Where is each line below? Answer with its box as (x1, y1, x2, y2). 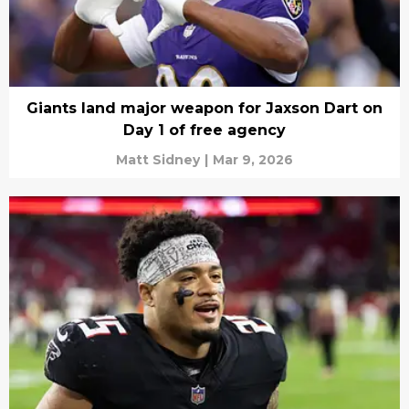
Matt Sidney (116, 152, 200, 169)
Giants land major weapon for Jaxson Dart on (26, 100, 383, 118)
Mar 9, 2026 (213, 152, 293, 169)
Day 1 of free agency (123, 121, 286, 140)
